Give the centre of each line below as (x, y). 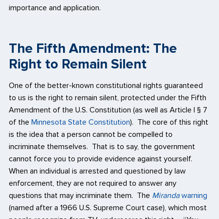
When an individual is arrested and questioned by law (97, 171)
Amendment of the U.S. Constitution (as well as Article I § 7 (108, 110)
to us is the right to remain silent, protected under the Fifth (108, 98)
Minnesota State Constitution (81, 122)
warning (194, 195)
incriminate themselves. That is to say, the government (102, 146)
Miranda (167, 195)
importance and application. (55, 8)
